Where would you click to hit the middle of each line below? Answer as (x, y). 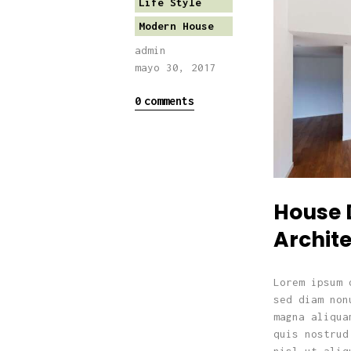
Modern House (176, 26)
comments (169, 100)
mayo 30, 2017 (175, 68)
